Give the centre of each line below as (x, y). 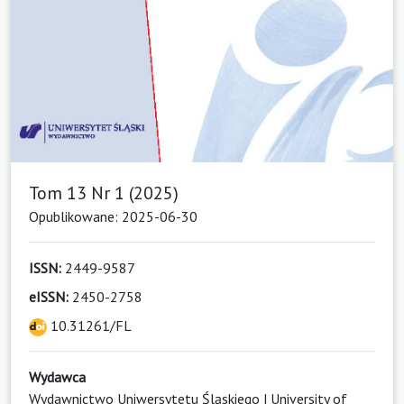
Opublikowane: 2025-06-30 (113, 217)
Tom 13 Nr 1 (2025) (104, 193)
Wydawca (57, 377)
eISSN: (49, 297)
